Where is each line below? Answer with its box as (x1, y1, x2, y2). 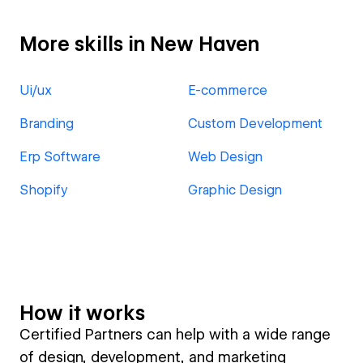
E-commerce (188, 83, 267, 98)
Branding (19, 116, 74, 131)
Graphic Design (188, 182, 282, 198)
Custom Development (188, 116, 322, 131)
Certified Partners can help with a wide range (19, 326, 331, 343)
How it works (19, 301, 145, 325)
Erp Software (19, 149, 100, 164)
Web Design (188, 149, 263, 164)
